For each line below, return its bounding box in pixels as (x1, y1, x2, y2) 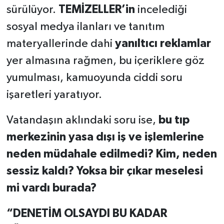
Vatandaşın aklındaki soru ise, (6, 114, 158, 126)
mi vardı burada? (6, 182, 96, 194)
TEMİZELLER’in (58, 4, 135, 16)
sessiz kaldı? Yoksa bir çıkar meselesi (6, 165, 203, 177)
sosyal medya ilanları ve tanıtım (6, 21, 164, 33)
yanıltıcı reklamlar (114, 38, 211, 50)
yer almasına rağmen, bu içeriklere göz (6, 55, 204, 67)
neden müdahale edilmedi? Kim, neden (6, 148, 217, 160)
